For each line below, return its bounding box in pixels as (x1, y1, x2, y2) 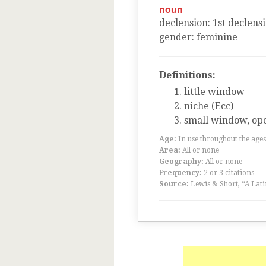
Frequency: (159, 169, 202, 177)
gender (159, 31, 192, 43)
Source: (159, 180, 189, 188)
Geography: (159, 157, 204, 166)
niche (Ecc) (184, 100, 233, 112)
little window (184, 86, 245, 97)
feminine (197, 31, 237, 43)
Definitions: (159, 69, 216, 81)
